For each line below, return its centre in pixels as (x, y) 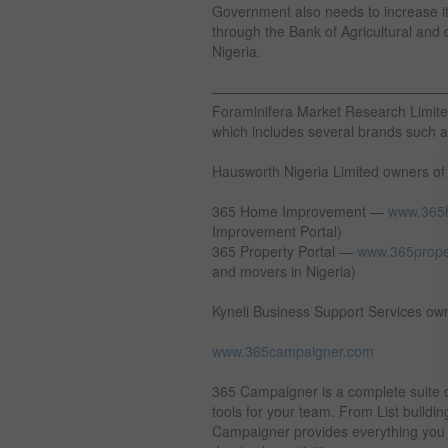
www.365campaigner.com (293, 351)
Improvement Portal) (277, 231)
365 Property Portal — (284, 251)
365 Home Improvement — (300, 211)
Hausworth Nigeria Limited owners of (328, 171)
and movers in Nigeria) (284, 271)
